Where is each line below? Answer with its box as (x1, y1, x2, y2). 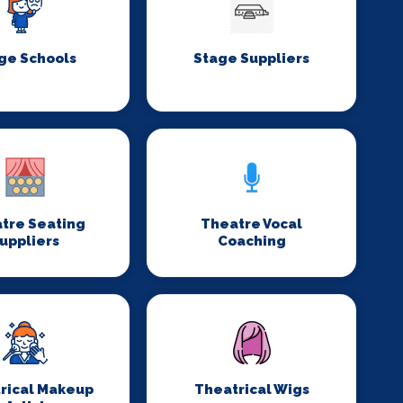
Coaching (217, 233, 286, 249)
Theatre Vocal (201, 216, 303, 232)
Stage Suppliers (193, 50, 310, 67)
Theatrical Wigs (193, 381, 309, 398)
